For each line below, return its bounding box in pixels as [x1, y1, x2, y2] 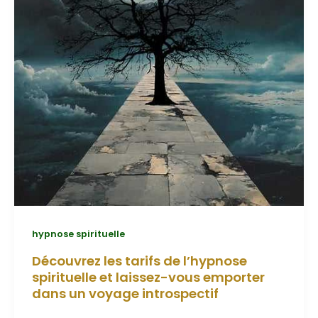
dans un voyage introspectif [31, 285, 219, 303]
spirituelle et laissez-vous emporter [31, 268, 265, 287]
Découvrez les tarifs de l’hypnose [31, 252, 247, 270]
